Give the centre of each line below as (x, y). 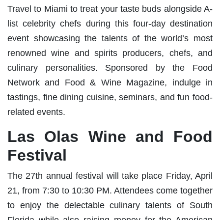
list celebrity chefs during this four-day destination (110, 23)
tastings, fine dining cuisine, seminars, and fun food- (110, 97)
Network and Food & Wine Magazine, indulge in (110, 82)
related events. (36, 112)
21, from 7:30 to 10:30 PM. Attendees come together (110, 190)
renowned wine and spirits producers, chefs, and (110, 53)
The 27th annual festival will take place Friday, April (110, 176)
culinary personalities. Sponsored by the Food (110, 68)
